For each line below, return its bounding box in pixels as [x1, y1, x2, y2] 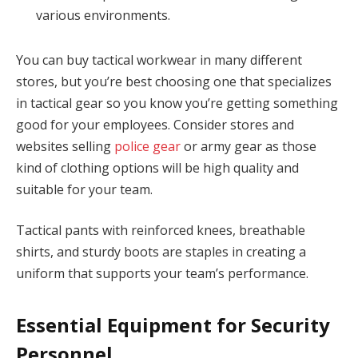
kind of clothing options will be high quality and [16, 158, 299, 177]
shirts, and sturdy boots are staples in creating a [16, 243, 306, 261]
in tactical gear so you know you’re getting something [16, 93, 338, 112]
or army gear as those [181, 137, 316, 155]
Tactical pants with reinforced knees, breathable [16, 221, 305, 240]
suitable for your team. [16, 180, 153, 198]
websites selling [16, 137, 114, 155]
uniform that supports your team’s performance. [16, 265, 308, 283]
